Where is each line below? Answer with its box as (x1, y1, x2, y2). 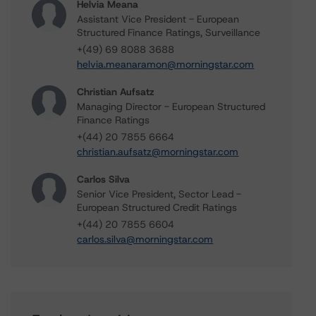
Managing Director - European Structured (77, 100, 266, 113)
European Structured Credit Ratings (77, 201, 238, 214)
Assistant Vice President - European (77, 13, 240, 25)
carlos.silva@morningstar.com (77, 233, 214, 245)
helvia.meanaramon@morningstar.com (77, 58, 255, 71)
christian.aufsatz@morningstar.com (77, 145, 239, 158)
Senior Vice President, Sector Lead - (77, 188, 242, 200)
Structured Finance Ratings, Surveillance (77, 26, 261, 39)
